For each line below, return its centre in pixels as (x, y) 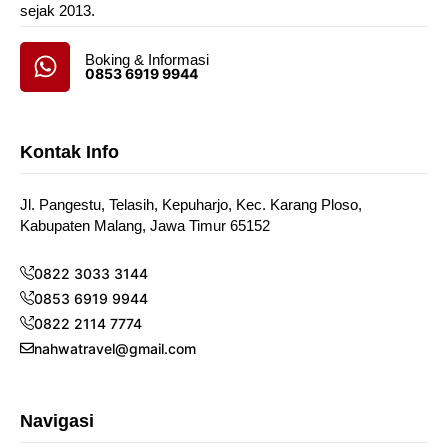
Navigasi (57, 420)
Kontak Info (69, 151)
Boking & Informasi (147, 60)
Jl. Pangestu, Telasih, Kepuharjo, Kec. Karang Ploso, (191, 204)
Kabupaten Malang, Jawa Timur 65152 (145, 225)
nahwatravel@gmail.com (115, 348)
